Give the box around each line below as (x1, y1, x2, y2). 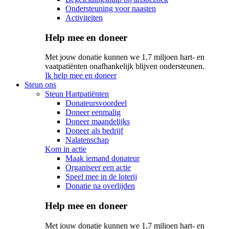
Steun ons (25, 80, 56, 89)
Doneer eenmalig (65, 108, 121, 117)
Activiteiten (65, 13, 103, 22)
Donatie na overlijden (65, 181, 135, 191)
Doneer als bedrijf (65, 126, 123, 135)
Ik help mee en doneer (45, 71, 117, 80)
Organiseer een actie (65, 163, 131, 172)
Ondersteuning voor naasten (65, 4, 156, 13)
